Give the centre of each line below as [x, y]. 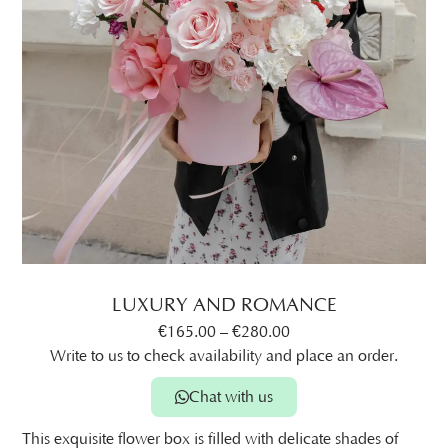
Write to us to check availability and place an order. [224, 355]
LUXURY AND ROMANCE [224, 306]
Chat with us [231, 397]
